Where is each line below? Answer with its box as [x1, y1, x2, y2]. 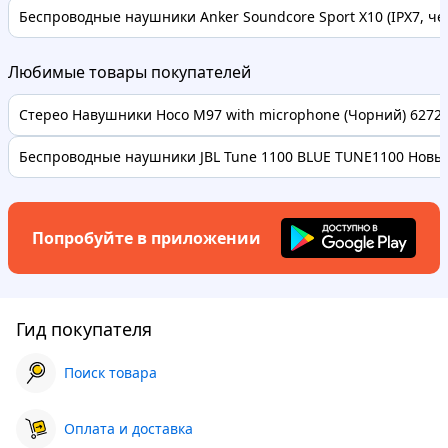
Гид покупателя [16, 316, 152, 341]
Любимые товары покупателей [8, 60, 251, 83]
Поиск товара [64, 362, 157, 382]
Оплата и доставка [64, 418, 193, 438]
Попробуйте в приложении [32, 226, 261, 249]
